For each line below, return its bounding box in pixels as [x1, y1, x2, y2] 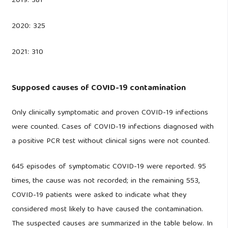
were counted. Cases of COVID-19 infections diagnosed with [11, 120, 214, 134]
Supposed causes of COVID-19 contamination [11, 80, 186, 96]
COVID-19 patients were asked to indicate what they [11, 189, 186, 203]
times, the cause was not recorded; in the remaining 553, [11, 175, 199, 188]
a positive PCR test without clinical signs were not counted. [11, 134, 210, 148]
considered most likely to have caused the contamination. [11, 203, 203, 217]
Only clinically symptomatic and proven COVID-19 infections [11, 106, 208, 120]
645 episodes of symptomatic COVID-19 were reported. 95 [11, 160, 206, 174]
